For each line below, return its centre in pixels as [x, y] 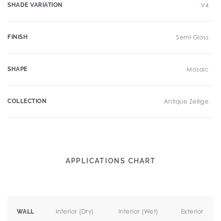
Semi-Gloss [192, 37]
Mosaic [198, 69]
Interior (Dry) [74, 211]
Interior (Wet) [138, 211]
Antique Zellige [186, 101]
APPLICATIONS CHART [110, 161]
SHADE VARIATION [35, 5]
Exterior [192, 211]
